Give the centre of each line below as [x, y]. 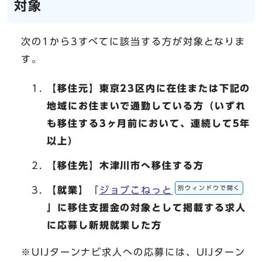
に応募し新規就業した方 [105, 225]
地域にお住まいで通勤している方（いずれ [146, 106]
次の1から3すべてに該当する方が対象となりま [134, 42]
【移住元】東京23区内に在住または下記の [149, 89]
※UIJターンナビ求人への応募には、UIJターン [134, 252]
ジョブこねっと [136, 190]
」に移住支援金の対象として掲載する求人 [146, 208]
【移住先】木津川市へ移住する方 [125, 166]
